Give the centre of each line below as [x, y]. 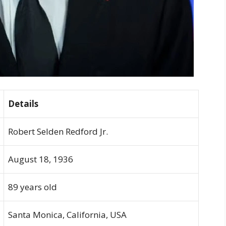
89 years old [33, 187]
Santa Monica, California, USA [67, 214]
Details [23, 103]
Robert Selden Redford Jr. [58, 131]
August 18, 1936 [41, 159]
